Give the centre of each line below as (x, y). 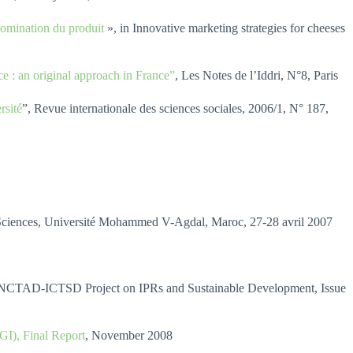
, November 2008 (129, 335)
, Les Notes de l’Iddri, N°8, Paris (256, 75)
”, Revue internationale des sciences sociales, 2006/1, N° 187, (175, 108)
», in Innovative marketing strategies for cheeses (225, 28)
